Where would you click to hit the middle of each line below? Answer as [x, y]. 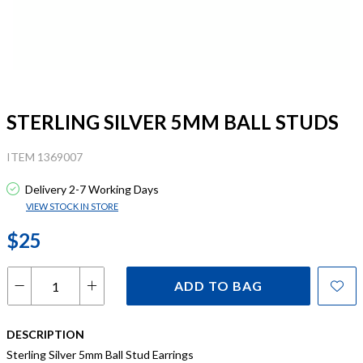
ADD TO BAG [218, 286]
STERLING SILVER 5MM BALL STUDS [173, 122]
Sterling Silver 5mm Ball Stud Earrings [100, 354]
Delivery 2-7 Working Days [91, 189]
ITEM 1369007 [45, 157]
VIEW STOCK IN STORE [72, 206]
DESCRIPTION [45, 334]
